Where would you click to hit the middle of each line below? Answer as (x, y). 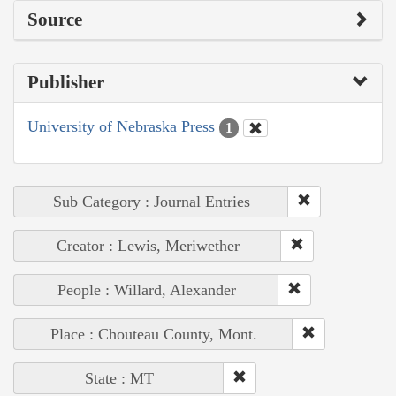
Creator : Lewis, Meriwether (148, 245)
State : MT (119, 378)
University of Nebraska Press (121, 127)
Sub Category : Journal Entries (151, 201)
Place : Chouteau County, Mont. (153, 334)
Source (55, 20)
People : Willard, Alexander (146, 289)
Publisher (66, 83)
